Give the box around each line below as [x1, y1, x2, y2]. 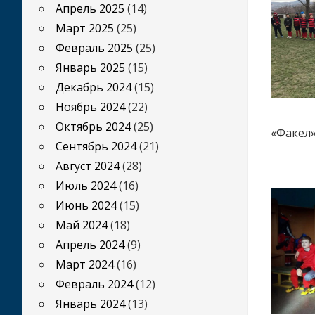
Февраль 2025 [56, 40, 133, 56]
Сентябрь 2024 [56, 139, 136, 154]
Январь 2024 [56, 296, 125, 311]
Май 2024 [56, 217, 108, 233]
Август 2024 [56, 158, 120, 174]
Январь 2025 [56, 60, 125, 75]
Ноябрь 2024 [56, 99, 125, 115]
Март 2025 [56, 20, 114, 36]
